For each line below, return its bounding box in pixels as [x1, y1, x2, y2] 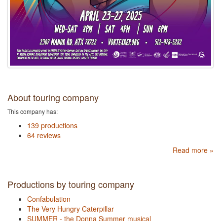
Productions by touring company [7, 178, 134, 191]
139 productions [27, 120, 77, 131]
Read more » [173, 145, 214, 155]
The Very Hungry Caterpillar [27, 204, 114, 214]
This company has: [7, 107, 58, 116]
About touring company [7, 91, 99, 104]
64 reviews [27, 130, 61, 141]
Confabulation [27, 194, 71, 204]
